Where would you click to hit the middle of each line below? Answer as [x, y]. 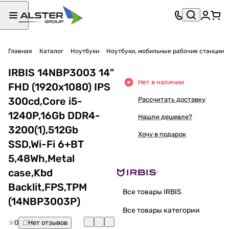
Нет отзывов [48, 222]
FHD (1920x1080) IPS [59, 87]
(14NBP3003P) [44, 201]
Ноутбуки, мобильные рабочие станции [165, 51]
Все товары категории [161, 210]
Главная [20, 51]
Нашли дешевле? [165, 117]
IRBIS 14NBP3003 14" [61, 72]
